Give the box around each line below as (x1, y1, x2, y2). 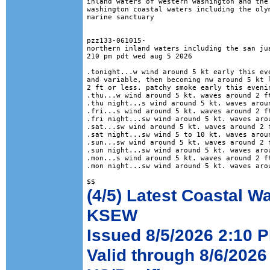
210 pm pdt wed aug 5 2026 (87, 52, 192, 60)
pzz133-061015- (87, 37, 146, 45)
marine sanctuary (87, 13, 154, 21)
